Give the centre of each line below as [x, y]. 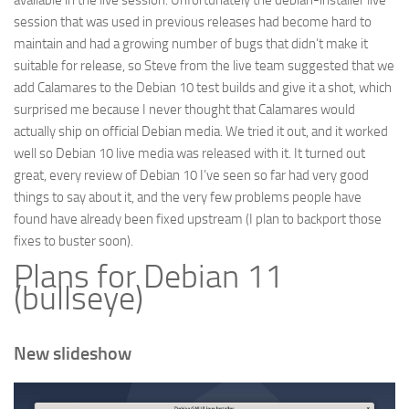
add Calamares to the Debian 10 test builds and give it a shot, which [203, 88]
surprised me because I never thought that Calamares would [184, 110]
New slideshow [73, 353]
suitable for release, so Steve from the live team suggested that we [204, 66]
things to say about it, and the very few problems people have [188, 197]
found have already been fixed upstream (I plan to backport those [198, 219]
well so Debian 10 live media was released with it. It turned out [189, 153]
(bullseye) [79, 299]
